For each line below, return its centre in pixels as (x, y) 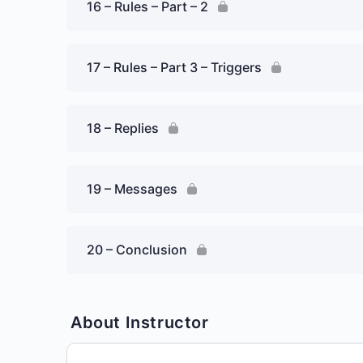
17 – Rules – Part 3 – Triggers (174, 67)
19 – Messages (132, 189)
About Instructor (140, 322)
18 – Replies (123, 128)
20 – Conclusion (137, 250)
